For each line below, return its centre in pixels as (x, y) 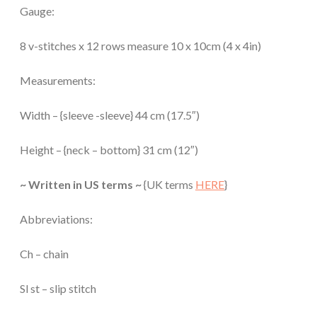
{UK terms (168, 184)
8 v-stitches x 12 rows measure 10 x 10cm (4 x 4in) (140, 45)
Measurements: (58, 80)
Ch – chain (44, 253)
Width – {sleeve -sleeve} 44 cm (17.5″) (110, 115)
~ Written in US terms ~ (81, 184)
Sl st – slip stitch (58, 288)
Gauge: (37, 11)
